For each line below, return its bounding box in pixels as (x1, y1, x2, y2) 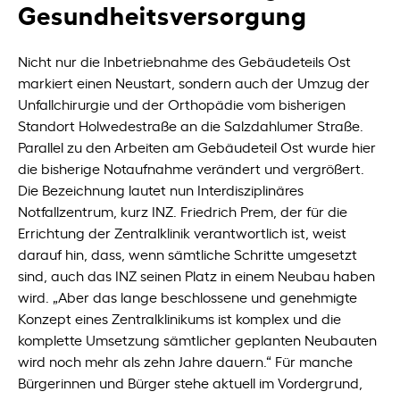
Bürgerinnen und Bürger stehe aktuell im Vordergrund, (18, 372, 363, 393)
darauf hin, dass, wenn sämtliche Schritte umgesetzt (18, 244, 358, 264)
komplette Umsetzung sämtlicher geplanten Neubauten (18, 329, 378, 350)
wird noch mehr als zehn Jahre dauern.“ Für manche (18, 351, 354, 371)
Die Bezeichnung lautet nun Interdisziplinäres (18, 179, 304, 200)
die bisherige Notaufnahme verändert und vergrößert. (18, 158, 365, 179)
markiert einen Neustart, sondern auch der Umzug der (18, 72, 371, 93)
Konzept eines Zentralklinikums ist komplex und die (18, 308, 342, 329)
